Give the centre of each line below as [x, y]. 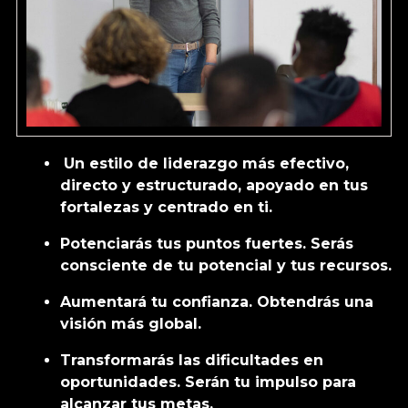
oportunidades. [122, 382]
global [173, 324]
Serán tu [220, 382]
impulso [289, 382]
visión [83, 324]
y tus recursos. [332, 266]
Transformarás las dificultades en [192, 361]
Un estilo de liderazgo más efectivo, [206, 164]
